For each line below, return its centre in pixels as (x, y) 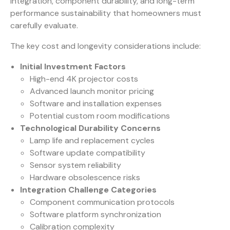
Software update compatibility (88, 153)
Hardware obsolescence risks (85, 178)
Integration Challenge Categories (89, 190)
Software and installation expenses (96, 104)
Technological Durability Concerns (91, 128)
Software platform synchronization (96, 215)
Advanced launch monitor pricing (92, 91)
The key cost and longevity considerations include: (106, 46)
